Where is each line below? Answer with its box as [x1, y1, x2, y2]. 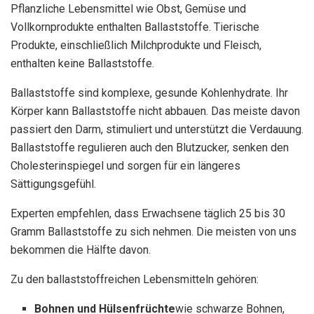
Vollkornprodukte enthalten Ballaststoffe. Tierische [11, 20, 259, 34]
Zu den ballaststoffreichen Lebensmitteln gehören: [11, 272, 259, 286]
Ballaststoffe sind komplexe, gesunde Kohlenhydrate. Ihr [11, 86, 288, 100]
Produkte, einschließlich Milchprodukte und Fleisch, [11, 38, 261, 52]
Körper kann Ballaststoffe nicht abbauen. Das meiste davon [11, 104, 300, 118]
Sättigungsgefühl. [11, 177, 96, 191]
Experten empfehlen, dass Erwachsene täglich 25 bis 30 [11, 206, 285, 220]
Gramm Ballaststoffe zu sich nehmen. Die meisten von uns [11, 224, 296, 238]
